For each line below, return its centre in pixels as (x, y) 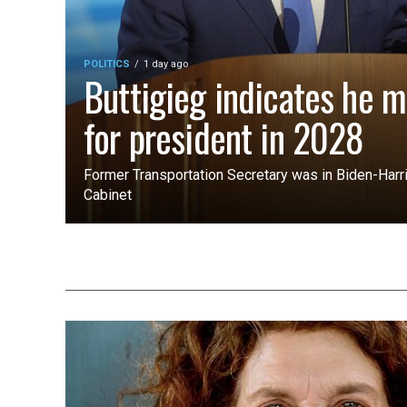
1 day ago (166, 64)
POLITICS (107, 64)
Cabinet (108, 195)
